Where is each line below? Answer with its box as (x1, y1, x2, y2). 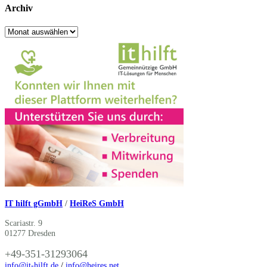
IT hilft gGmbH (5, 198, 63, 208)
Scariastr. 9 (5, 218, 42, 228)
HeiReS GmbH (70, 198, 124, 208)
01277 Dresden (5, 228, 55, 238)
